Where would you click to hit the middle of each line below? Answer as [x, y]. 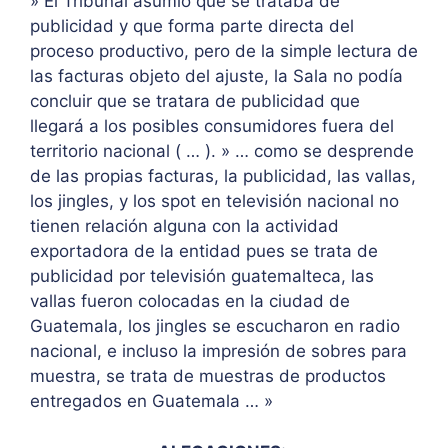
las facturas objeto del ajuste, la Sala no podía [216, 76]
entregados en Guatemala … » [151, 401]
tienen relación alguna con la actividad [184, 226]
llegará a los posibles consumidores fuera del [212, 126]
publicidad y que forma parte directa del [192, 26]
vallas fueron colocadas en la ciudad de [190, 301]
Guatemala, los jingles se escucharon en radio [215, 326]
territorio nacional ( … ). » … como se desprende [222, 151]
